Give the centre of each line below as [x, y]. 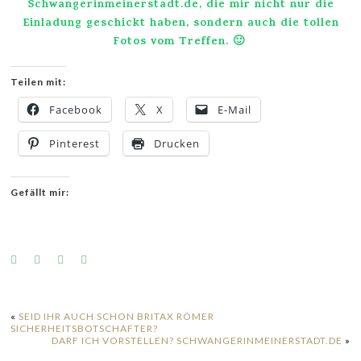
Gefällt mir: [40, 192]
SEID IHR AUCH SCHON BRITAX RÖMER [117, 316]
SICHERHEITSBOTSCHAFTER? [85, 328]
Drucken [177, 143]
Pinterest [75, 143]
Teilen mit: [39, 82]
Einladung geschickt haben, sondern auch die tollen [180, 24]
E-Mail [235, 110]
